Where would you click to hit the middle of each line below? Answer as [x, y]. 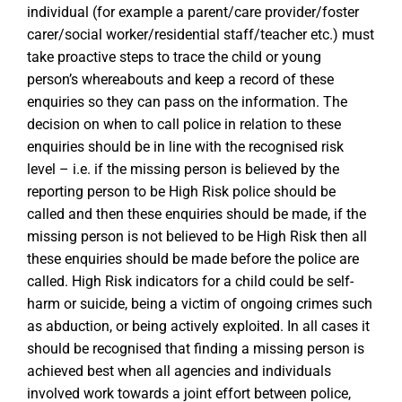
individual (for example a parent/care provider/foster [193, 12]
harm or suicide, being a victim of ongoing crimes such [200, 304]
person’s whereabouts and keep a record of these [180, 79]
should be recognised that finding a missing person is [196, 349]
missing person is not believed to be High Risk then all [197, 236]
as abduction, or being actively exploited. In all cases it [198, 326]
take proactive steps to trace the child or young [174, 57]
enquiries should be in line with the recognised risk [185, 147]
